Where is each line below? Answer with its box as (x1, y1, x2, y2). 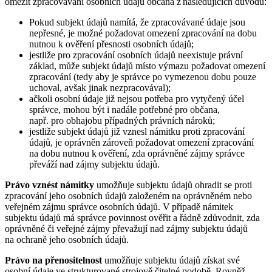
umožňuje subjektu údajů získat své (104, 254, 240, 265)
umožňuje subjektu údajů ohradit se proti (94, 179, 252, 190)
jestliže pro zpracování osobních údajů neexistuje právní (29, 49, 243, 60)
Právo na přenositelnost (5, 254, 104, 265)
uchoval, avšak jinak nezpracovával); (29, 82, 171, 93)
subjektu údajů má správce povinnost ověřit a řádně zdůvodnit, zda (5, 212, 260, 223)
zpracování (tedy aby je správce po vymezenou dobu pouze (29, 71, 256, 82)
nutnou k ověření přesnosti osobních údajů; (29, 38, 194, 49)
